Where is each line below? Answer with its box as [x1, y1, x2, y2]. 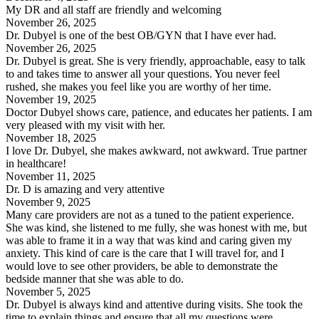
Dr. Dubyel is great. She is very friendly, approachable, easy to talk [6, 55, 305, 68]
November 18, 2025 [6, 132, 96, 145]
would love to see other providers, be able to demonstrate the [6, 260, 278, 273]
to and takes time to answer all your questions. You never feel [6, 68, 280, 80]
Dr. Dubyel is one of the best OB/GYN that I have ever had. [6, 29, 276, 42]
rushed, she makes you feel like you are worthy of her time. [6, 80, 271, 93]
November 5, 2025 [6, 286, 90, 298]
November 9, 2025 [6, 196, 90, 209]
